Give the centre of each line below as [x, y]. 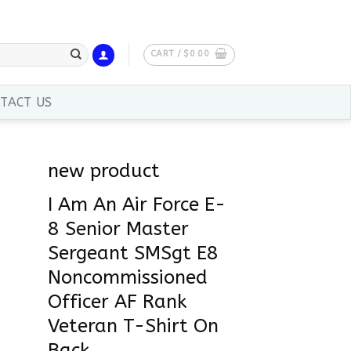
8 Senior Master [118, 229]
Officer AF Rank [117, 302]
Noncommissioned [128, 278]
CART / [167, 53]
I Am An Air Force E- [137, 205]
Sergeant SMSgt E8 [133, 253]
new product [104, 171]
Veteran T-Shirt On [133, 326]
